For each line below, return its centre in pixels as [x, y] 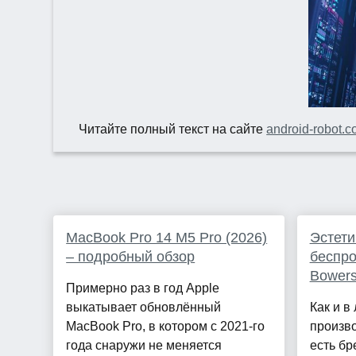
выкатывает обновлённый [144, 308]
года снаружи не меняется [144, 346]
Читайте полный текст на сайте [173, 130]
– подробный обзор [131, 257]
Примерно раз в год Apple [143, 288]
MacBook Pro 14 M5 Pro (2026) [167, 238]
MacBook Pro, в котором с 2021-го [166, 327]
